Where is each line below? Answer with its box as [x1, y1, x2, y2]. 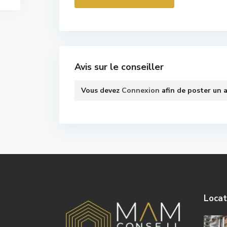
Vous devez [81, 86, 122, 96]
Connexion [122, 86, 160, 96]
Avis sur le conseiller [74, 61, 164, 73]
